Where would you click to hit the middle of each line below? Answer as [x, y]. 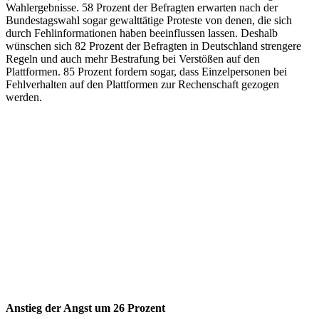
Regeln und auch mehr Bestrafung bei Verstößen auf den [133, 59]
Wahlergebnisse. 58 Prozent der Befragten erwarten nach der [142, 8]
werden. [24, 98]
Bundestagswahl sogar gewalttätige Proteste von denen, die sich [149, 21]
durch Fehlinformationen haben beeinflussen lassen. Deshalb [142, 33]
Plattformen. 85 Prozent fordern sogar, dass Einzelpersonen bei [146, 72]
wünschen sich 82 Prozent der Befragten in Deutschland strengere [153, 46]
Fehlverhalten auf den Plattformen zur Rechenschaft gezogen [142, 85]
